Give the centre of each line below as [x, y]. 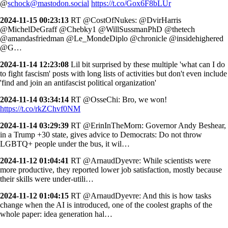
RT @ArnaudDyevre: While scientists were [140, 160]
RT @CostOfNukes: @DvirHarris [125, 20]
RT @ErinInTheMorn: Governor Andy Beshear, [147, 125]
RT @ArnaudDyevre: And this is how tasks [140, 195]
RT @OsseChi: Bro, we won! [118, 99]
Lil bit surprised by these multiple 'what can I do [147, 64]
